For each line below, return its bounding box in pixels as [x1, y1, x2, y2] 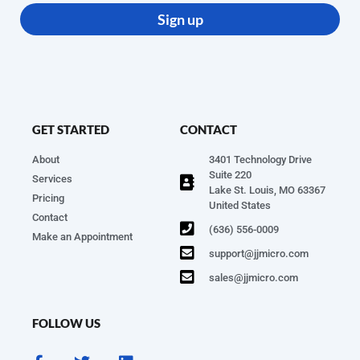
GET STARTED [32, 122, 109, 137]
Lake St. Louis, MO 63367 [209, 184, 325, 197]
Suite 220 [209, 169, 252, 182]
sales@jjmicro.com [209, 271, 298, 284]
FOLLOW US [32, 316, 100, 331]
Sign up [157, 10, 203, 29]
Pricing [32, 192, 64, 205]
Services [32, 173, 72, 186]
